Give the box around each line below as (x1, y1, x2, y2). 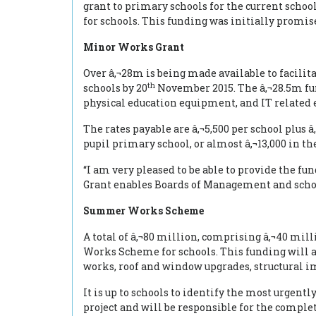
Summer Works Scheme (83, 204, 204, 217)
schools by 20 (83, 81, 147, 95)
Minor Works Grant (83, 40, 184, 54)
